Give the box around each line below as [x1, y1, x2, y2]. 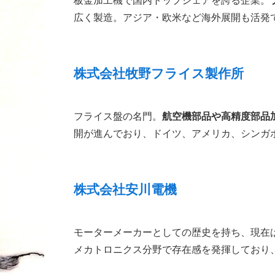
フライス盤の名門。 [74, 110, 162, 122]
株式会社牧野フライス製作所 [74, 66, 244, 80]
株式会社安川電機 [74, 182, 177, 196]
